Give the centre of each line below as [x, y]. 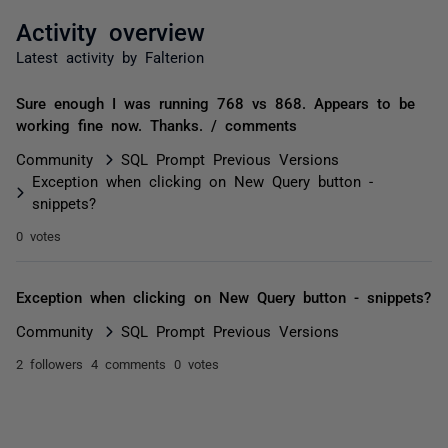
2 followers [49, 363]
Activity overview [110, 30]
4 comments [128, 363]
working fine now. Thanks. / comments [156, 124]
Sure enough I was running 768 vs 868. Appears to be [215, 102]
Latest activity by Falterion [110, 56]
